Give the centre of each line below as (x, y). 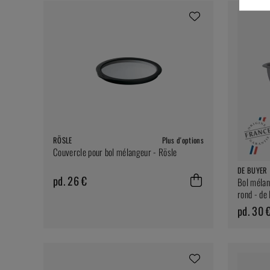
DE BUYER (253, 171)
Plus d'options (183, 140)
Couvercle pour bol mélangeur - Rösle (115, 152)
